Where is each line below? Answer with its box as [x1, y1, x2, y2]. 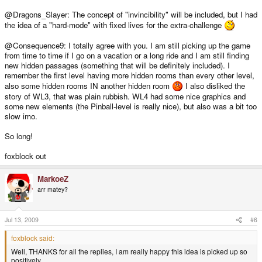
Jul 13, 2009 [5, 215, 39, 225]
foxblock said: [11, 233, 54, 243]
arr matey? [37, 185, 68, 194]
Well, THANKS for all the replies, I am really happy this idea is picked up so [11, 246, 247, 257]
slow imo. [5, 111, 37, 122]
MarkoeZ [37, 173, 68, 185]
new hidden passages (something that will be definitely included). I [5, 60, 230, 71]
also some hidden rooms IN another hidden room [5, 80, 172, 92]
